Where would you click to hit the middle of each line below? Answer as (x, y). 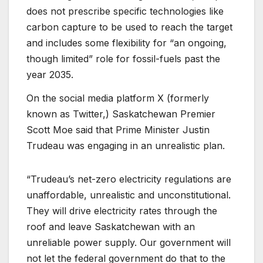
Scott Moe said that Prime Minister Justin (118, 130)
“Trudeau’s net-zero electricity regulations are (129, 179)
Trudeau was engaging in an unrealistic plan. (127, 146)
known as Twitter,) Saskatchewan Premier (121, 114)
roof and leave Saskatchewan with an (111, 227)
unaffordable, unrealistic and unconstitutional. (129, 195)
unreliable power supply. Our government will (129, 243)
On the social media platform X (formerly (118, 98)
